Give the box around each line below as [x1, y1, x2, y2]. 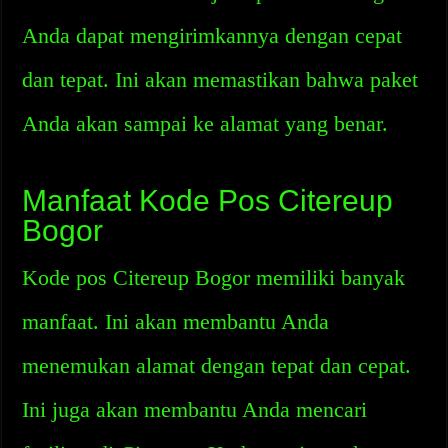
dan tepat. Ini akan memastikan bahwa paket [22, 67, 419, 92]
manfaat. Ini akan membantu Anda [22, 309, 330, 334]
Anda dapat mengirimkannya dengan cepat [22, 23, 403, 48]
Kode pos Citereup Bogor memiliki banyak [22, 265, 406, 290]
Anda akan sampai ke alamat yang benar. [22, 111, 389, 136]
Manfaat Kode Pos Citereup [22, 184, 394, 217]
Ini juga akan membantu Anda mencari [22, 397, 368, 422]
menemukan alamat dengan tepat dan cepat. [22, 353, 412, 378]
